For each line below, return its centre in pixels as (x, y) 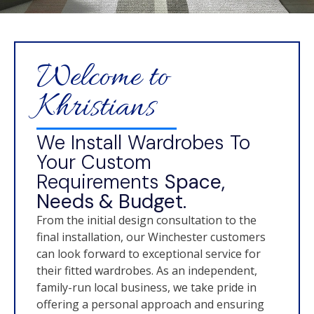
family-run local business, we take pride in (146, 288)
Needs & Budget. (111, 202)
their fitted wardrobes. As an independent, (147, 271)
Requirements (101, 182)
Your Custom (94, 163)
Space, (195, 182)
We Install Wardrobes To (143, 143)
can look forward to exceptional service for (149, 254)
